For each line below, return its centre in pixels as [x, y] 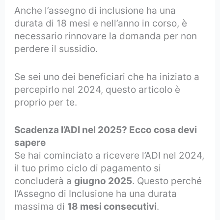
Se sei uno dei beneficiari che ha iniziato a [107, 77]
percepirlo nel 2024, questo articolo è [97, 89]
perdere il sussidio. [56, 49]
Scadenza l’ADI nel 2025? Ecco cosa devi [106, 130]
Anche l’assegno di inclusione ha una [95, 11]
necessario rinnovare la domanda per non [106, 36]
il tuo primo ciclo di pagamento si [88, 168]
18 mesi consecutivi [112, 207]
